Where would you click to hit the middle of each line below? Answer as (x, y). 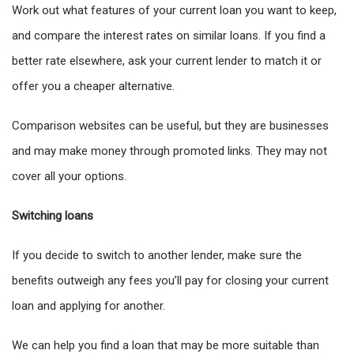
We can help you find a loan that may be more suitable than (166, 345)
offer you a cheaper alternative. (93, 86)
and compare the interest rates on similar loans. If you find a (169, 36)
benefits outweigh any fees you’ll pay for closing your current (170, 281)
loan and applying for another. (88, 306)
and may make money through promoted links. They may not (169, 151)
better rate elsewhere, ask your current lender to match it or (167, 61)
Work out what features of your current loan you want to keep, (174, 10)
